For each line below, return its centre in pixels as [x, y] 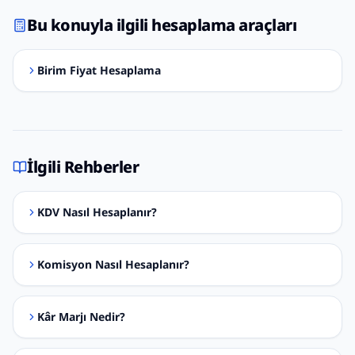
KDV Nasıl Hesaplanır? [97, 212]
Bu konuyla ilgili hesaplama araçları [162, 25]
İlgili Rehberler [83, 167]
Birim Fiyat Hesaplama [99, 70]
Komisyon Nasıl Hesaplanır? [113, 264]
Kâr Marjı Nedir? [81, 317]
